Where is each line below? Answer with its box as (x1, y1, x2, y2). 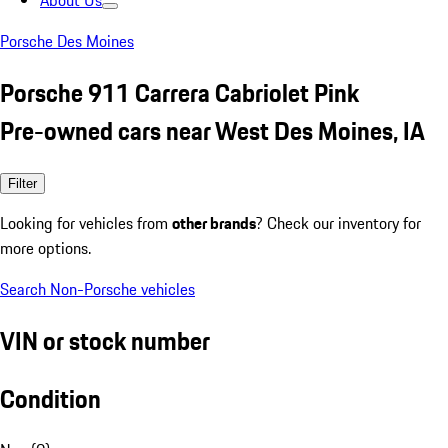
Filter (8, 175, 37, 191)
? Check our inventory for (256, 210, 421, 235)
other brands (172, 210, 256, 235)
